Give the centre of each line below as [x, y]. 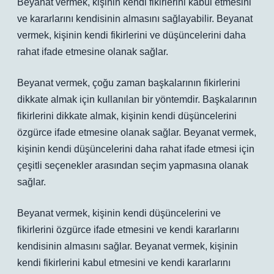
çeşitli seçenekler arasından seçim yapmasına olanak [133, 165]
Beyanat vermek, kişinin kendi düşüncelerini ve [119, 213]
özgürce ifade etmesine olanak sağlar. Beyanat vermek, [137, 132]
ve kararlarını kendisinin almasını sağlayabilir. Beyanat [135, 19]
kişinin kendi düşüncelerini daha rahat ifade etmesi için [136, 149]
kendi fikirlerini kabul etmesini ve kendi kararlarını [124, 263]
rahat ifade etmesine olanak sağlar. [93, 52]
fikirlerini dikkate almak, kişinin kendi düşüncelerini [127, 116]
